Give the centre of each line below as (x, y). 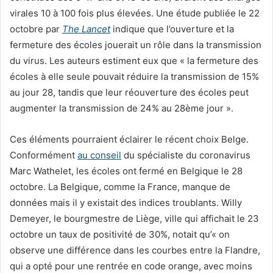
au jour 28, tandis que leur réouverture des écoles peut (129, 92)
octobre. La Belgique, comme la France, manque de (120, 186)
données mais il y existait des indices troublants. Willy (126, 202)
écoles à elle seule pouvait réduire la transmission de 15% (134, 76)
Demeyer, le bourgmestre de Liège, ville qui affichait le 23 (134, 218)
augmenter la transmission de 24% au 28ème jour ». (122, 108)
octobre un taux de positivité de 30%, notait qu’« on (120, 234)
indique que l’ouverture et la (172, 29)
